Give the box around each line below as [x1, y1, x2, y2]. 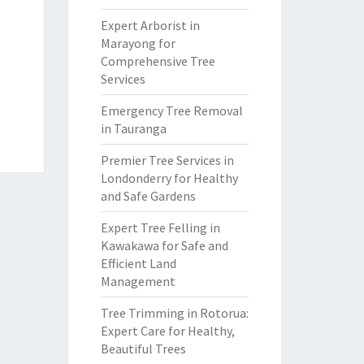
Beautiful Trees [100, 340, 186, 357]
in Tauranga [100, 120, 167, 136]
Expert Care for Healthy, [100, 323, 235, 339]
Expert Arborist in [100, 17, 200, 33]
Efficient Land [100, 255, 176, 271]
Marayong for [100, 35, 175, 51]
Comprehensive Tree [100, 53, 215, 69]
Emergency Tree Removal [100, 102, 243, 119]
